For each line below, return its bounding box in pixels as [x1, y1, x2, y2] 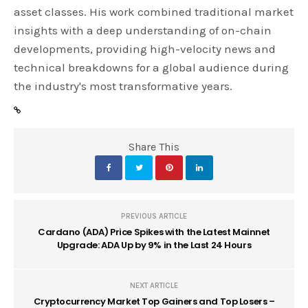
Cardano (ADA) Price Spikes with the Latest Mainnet [38, 225, 270, 239]
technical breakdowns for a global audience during [14, 60, 289, 75]
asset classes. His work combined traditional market [14, 5, 294, 19]
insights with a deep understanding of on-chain [14, 23, 272, 38]
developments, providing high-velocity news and [14, 42, 276, 56]
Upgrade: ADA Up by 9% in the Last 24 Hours [56, 239, 252, 252]
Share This [129, 140, 179, 154]
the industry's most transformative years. [14, 79, 233, 93]
